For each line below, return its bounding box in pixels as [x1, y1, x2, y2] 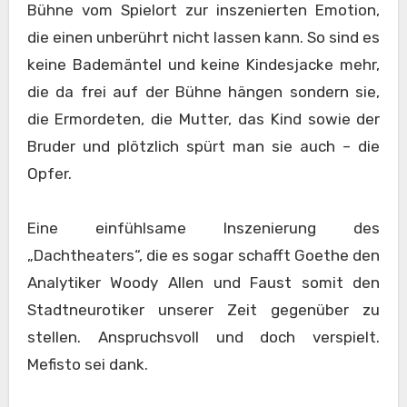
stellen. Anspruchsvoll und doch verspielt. [26, 327, 381, 346]
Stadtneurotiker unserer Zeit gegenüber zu [26, 300, 381, 319]
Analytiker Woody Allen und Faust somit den [26, 273, 381, 292]
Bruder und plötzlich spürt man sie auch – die [26, 136, 381, 155]
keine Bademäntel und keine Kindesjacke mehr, [26, 55, 381, 74]
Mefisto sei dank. [26, 354, 148, 373]
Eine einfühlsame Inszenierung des [26, 218, 381, 237]
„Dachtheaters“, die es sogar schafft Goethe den [26, 245, 381, 264]
